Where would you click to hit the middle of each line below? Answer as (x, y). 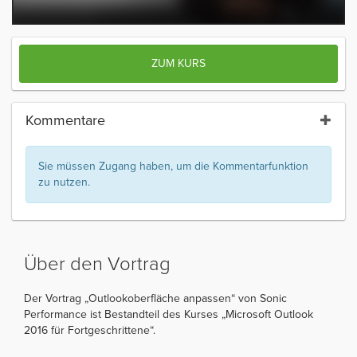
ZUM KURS (178, 63)
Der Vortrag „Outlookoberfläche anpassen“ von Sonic (155, 298)
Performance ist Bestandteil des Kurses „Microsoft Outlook (169, 314)
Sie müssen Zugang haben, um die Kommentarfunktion (173, 166)
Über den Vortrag (97, 264)
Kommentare (65, 120)
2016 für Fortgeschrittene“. (90, 330)
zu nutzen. (64, 182)
